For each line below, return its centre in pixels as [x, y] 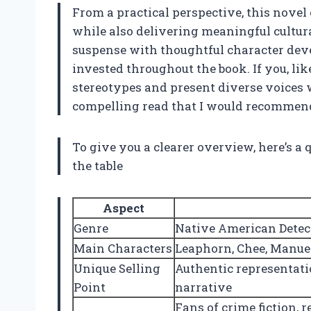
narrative [203, 287]
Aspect [124, 208]
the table [98, 165]
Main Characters [123, 248]
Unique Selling [117, 268]
